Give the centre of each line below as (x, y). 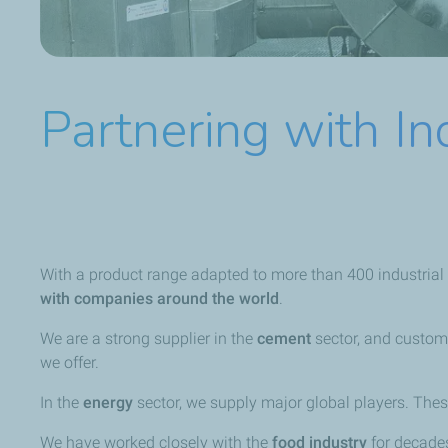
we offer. (69, 363)
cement (286, 339)
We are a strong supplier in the (148, 339)
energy (110, 403)
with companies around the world (159, 299)
